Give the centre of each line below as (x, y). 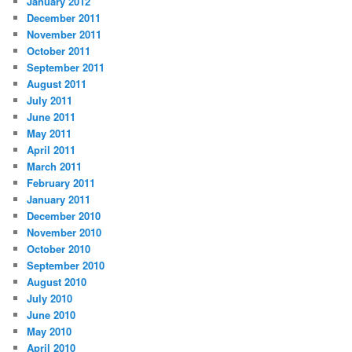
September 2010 (66, 266)
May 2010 (49, 332)
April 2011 (51, 150)
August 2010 (57, 282)
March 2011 (55, 167)
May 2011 (49, 134)
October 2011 (59, 51)
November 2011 (64, 35)
